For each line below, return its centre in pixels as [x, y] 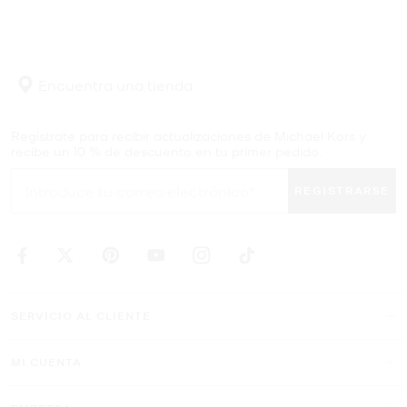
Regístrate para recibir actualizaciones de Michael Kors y [189, 136]
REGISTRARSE [342, 191]
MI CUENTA [46, 362]
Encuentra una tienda [114, 85]
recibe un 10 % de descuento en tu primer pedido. [166, 151]
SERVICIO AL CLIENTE [81, 316]
